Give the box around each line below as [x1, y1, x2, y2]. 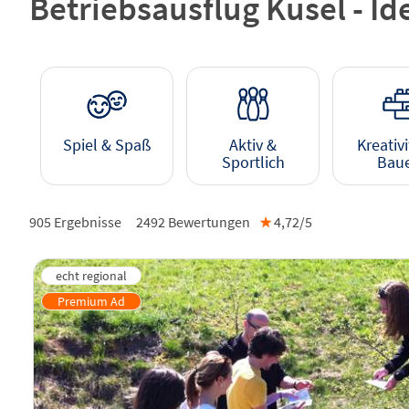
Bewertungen [165, 213, 250, 232]
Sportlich [221, 152, 285, 173]
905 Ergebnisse [29, 213, 121, 232]
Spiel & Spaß [63, 135, 151, 156]
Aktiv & [229, 135, 277, 156]
